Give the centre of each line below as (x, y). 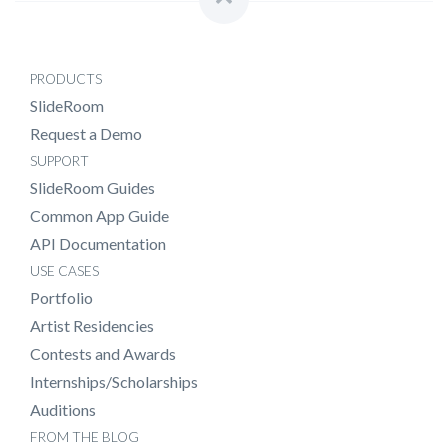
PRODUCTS (66, 78)
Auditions (63, 409)
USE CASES (64, 270)
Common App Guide (99, 215)
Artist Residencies (92, 325)
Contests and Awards (103, 353)
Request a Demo (86, 133)
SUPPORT (59, 160)
